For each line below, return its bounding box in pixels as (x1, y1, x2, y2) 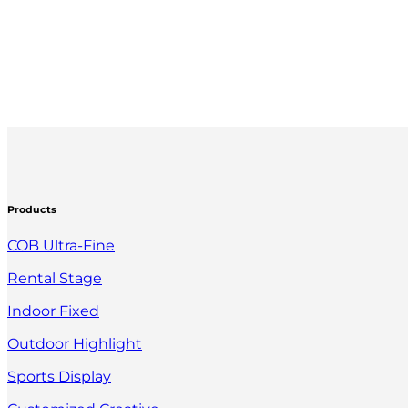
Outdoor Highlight (7, 334, 142, 352)
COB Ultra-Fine (7, 236, 115, 254)
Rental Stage (7, 269, 102, 287)
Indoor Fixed (7, 301, 99, 320)
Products (7, 203, 56, 216)
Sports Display (7, 367, 111, 385)
